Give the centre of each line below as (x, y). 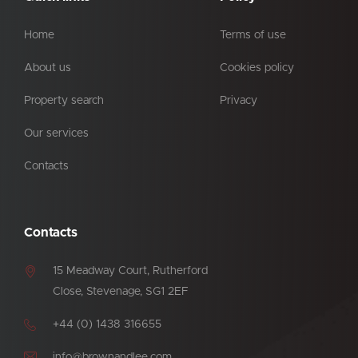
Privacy (239, 101)
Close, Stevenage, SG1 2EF (121, 292)
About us (48, 68)
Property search (64, 101)
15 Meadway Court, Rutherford (130, 271)
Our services (56, 134)
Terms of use (253, 36)
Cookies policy (257, 68)
